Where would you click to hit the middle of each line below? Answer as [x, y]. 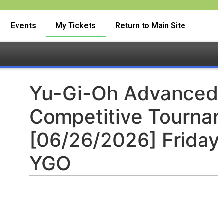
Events [23, 26]
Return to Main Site [150, 26]
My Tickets [76, 26]
